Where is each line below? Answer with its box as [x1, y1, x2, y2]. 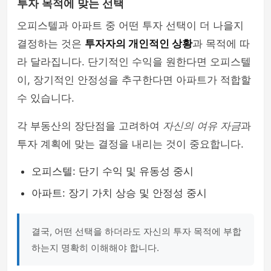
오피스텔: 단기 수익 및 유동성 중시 [31, 165, 194, 177]
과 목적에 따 [192, 38, 250, 50]
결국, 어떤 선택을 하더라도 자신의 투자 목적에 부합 [31, 226, 241, 237]
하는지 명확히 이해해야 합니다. [31, 242, 159, 253]
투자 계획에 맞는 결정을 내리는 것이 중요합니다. [17, 138, 244, 150]
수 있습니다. [17, 92, 74, 104]
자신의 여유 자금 [163, 120, 241, 132]
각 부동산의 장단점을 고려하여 [17, 120, 163, 132]
